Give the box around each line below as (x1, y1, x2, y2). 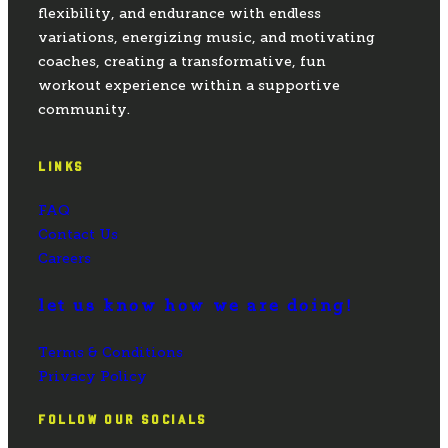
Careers (38, 249, 91, 267)
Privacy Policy (38, 368, 147, 386)
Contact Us (38, 225, 118, 243)
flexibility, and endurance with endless (38, 4, 321, 22)
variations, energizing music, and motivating (38, 28, 375, 46)
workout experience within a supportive (38, 76, 340, 94)
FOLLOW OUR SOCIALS (38, 414, 208, 427)
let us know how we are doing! (38, 296, 354, 316)
